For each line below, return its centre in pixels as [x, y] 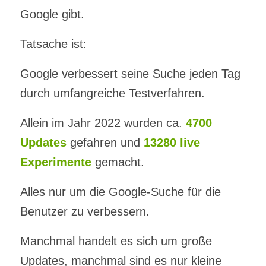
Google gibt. [52, 14]
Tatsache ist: [53, 44]
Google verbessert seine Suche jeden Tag [130, 73]
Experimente [56, 162]
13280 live [172, 142]
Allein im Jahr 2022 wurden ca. [103, 123]
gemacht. [118, 162]
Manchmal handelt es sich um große [116, 241]
